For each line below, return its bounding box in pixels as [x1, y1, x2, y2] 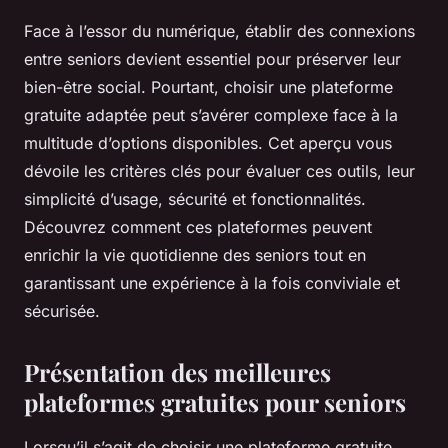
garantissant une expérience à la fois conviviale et [24, 273, 400, 294]
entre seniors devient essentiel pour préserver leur [24, 49, 401, 70]
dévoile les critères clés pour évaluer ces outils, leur [24, 161, 415, 182]
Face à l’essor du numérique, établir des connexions [24, 21, 415, 42]
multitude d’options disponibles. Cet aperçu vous [24, 133, 392, 154]
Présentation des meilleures [24, 356, 331, 389]
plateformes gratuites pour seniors [24, 386, 406, 419]
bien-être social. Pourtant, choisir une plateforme [24, 77, 393, 98]
